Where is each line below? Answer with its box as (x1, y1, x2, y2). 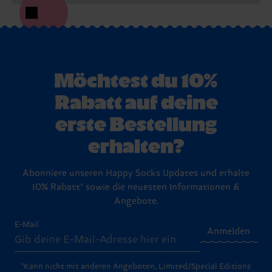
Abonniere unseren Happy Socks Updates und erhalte (22, 168, 250, 179)
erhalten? (87, 132, 185, 157)
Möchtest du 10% (54, 67, 218, 91)
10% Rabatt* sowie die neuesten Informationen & (32, 182, 240, 193)
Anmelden (206, 226, 250, 237)
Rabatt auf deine (54, 89, 218, 113)
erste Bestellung (55, 110, 217, 135)
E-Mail (15, 220, 39, 229)
